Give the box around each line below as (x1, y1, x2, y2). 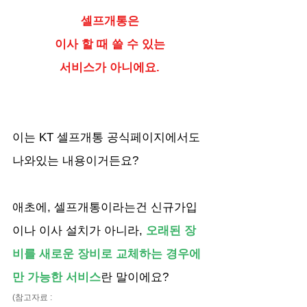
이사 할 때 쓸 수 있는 (54, 37, 165, 51)
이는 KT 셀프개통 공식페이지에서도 (12, 130, 204, 144)
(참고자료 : (12, 292, 54, 302)
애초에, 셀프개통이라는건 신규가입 (12, 200, 197, 214)
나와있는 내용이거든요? (12, 153, 142, 167)
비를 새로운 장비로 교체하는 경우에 (12, 247, 201, 260)
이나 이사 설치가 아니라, (12, 223, 146, 237)
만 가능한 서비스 (12, 270, 101, 284)
